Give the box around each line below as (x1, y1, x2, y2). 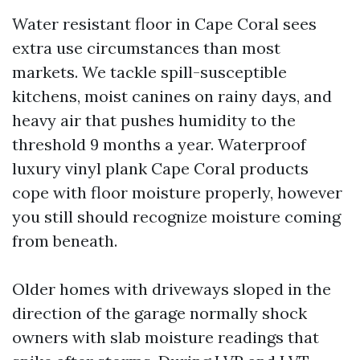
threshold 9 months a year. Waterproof (12, 134, 306, 154)
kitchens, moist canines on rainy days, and (12, 86, 332, 106)
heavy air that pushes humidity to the (12, 110, 296, 130)
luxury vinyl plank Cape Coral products (12, 158, 309, 178)
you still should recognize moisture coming (12, 207, 341, 227)
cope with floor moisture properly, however (12, 182, 342, 202)
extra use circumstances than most (12, 38, 280, 58)
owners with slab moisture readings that (12, 327, 319, 347)
